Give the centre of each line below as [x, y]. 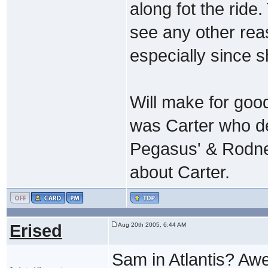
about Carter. [179, 172]
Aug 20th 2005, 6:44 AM [151, 224]
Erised [36, 231]
